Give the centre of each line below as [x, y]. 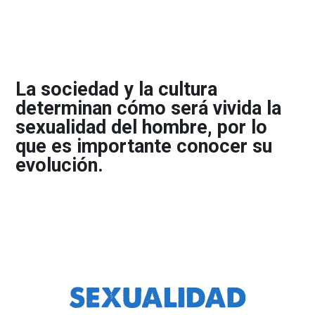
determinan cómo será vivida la [148, 108]
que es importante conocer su [144, 146]
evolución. [62, 165]
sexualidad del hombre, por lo [141, 127]
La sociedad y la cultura [116, 89]
